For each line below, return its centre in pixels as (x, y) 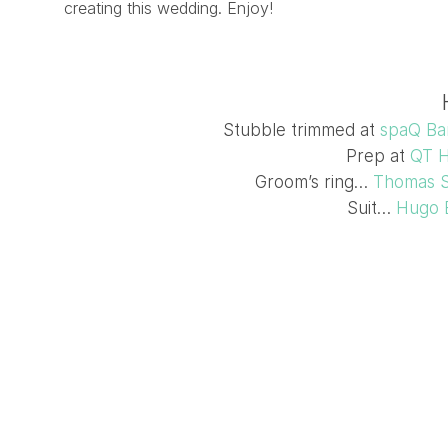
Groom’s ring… (313, 182)
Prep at (377, 156)
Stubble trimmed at (301, 130)
